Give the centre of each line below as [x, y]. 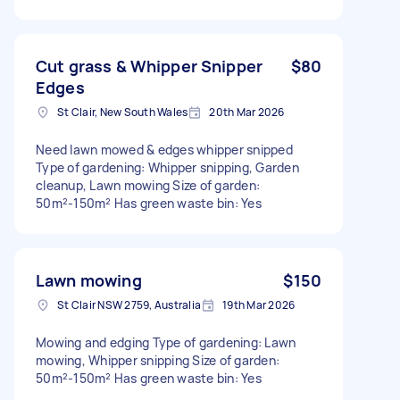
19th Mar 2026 [259, 304]
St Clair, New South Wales [123, 112]
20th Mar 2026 [247, 112]
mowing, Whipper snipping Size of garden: [158, 360]
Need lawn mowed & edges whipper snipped [164, 149]
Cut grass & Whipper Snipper [150, 66]
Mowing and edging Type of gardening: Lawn [166, 342]
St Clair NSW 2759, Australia [129, 304]
